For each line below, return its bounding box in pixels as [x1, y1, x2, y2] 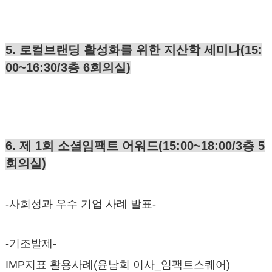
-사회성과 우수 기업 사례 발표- [5, 197, 156, 210]
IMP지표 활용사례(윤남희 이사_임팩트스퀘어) [5, 258, 230, 271]
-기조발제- [5, 237, 56, 250]
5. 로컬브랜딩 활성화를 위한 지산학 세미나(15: [5, 42, 262, 56]
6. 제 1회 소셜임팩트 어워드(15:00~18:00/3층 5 [5, 138, 265, 152]
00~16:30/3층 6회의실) [5, 60, 131, 74]
